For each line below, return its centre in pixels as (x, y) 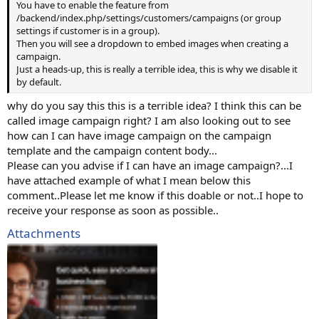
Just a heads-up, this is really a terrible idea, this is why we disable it (157, 69)
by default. (39, 82)
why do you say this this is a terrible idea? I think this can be (154, 105)
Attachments (44, 233)
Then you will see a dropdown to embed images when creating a (152, 43)
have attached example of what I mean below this (129, 180)
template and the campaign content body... (112, 150)
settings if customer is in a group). (88, 30)
